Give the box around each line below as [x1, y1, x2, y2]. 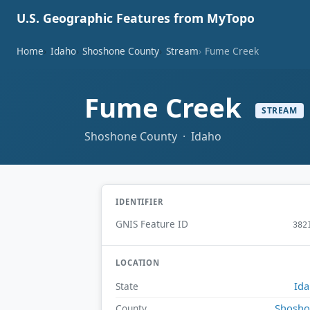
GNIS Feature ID [116, 217, 188, 231]
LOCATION [116, 257, 161, 268]
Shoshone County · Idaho [84, 128, 221, 144]
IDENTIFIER [116, 196, 163, 207]
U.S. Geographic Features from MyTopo [17, 10, 255, 26]
